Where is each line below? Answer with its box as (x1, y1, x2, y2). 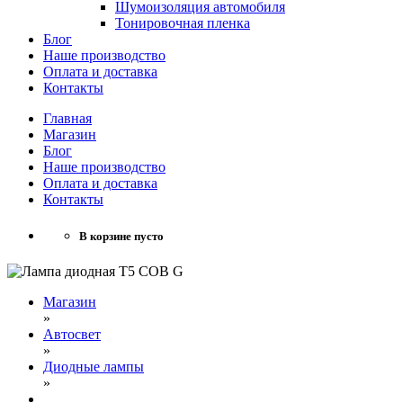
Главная (43, 110, 92, 126)
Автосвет (43, 326, 101, 342)
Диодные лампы (43, 358, 144, 374)
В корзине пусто (79, 228, 164, 243)
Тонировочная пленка (115, 14, 250, 31)
